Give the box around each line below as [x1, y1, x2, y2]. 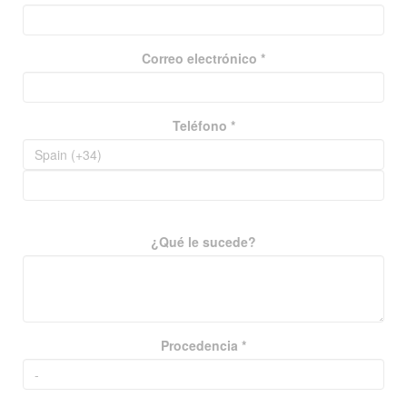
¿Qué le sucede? [151, 232, 256, 251]
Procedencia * [161, 335, 246, 354]
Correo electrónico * [142, 48, 265, 67]
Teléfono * [172, 115, 235, 134]
